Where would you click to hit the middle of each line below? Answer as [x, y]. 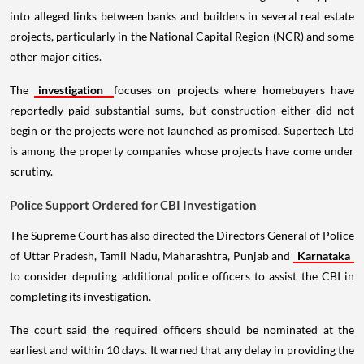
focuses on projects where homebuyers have [234, 89]
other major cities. [56, 56]
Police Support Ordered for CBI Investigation [133, 204]
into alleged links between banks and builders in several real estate [182, 15]
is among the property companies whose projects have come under [182, 150]
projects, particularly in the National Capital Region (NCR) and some [182, 36]
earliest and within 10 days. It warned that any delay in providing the [182, 349]
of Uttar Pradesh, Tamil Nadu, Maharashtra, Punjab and [152, 255]
